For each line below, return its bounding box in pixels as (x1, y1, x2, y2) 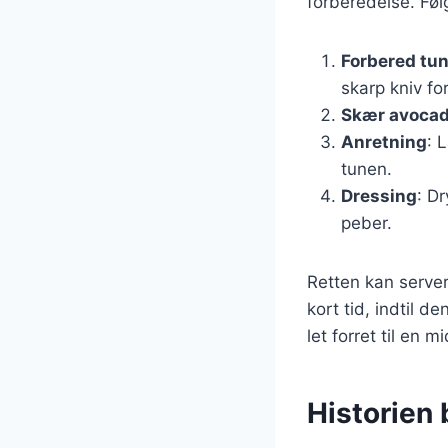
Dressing (341, 185, 417, 206)
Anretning (341, 131, 427, 152)
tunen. (341, 158, 392, 179)
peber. (341, 212, 392, 233)
